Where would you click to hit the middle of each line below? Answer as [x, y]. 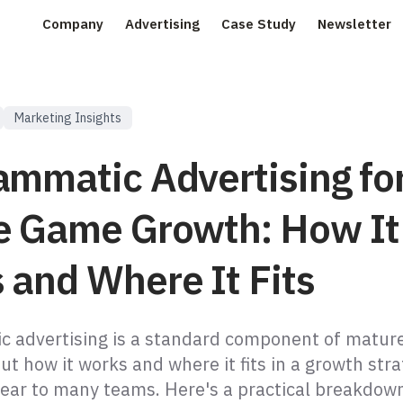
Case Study [259, 24]
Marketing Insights [68, 118]
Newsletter [354, 24]
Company [73, 24]
